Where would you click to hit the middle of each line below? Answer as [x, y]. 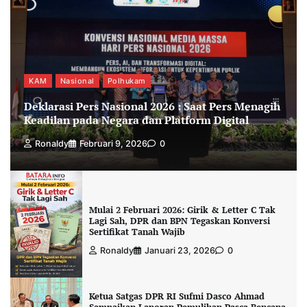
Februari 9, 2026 [113, 143]
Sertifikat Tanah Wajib [137, 232]
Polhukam [126, 81]
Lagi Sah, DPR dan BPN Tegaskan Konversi [179, 221]
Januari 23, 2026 [180, 250]
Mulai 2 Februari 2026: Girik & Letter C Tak [182, 210]
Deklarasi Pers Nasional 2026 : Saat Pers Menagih [152, 106]
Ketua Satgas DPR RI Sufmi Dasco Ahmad [176, 297]
